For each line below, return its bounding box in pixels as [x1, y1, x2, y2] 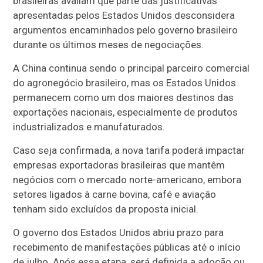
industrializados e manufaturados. [13, 121, 166, 133]
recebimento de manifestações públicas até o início [13, 241, 241, 253]
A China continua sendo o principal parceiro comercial [13, 62, 250, 74]
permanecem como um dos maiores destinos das [13, 92, 234, 103]
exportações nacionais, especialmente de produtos [13, 106, 238, 118]
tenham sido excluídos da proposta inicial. [13, 203, 199, 215]
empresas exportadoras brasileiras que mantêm [13, 159, 225, 171]
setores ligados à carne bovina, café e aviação [13, 188, 217, 200]
